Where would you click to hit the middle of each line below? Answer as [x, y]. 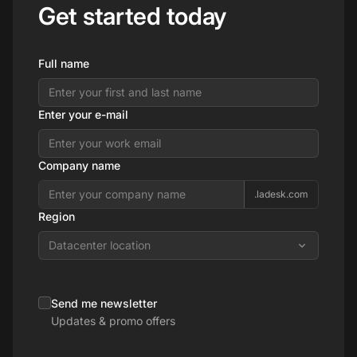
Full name [64, 63]
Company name [79, 165]
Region [57, 216]
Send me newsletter [104, 303]
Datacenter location [100, 245]
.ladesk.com [281, 194]
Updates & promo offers [113, 320]
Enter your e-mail [83, 114]
